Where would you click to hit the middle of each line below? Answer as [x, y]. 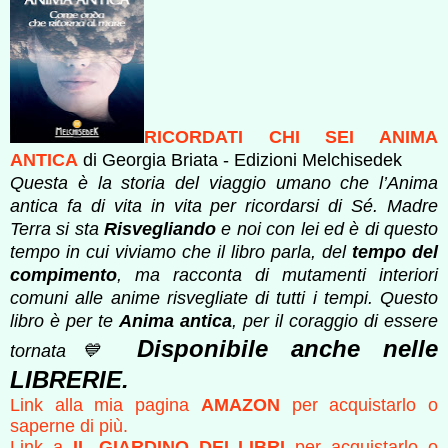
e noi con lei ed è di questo [330, 228]
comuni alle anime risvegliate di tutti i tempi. [195, 297]
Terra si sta [57, 228]
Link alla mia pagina [105, 404]
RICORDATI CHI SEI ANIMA [291, 136]
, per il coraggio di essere [335, 320]
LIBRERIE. [69, 379]
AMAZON [246, 404]
